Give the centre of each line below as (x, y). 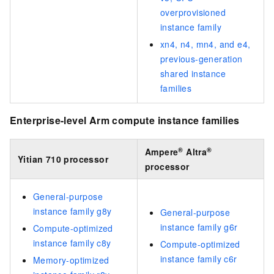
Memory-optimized (71, 260)
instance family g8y (72, 211)
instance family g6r (199, 227)
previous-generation (202, 59)
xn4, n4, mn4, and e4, (206, 44)
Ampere (162, 151)
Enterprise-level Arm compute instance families (125, 120)
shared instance (193, 74)
